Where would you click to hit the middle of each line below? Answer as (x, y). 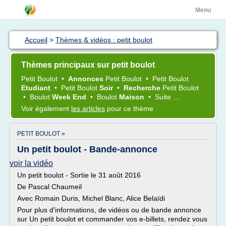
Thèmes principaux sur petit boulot (88, 65)
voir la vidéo (31, 163)
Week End (70, 97)
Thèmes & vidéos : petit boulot (104, 40)
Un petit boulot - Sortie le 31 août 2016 (79, 175)
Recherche (143, 88)
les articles (88, 108)
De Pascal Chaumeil (49, 187)
